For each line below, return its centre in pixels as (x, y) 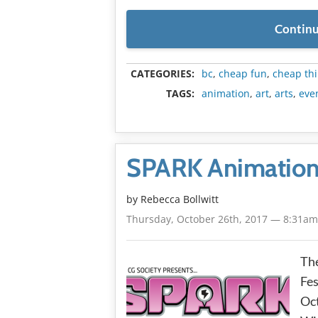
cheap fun (243, 73)
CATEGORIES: (163, 73)
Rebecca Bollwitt (180, 199)
